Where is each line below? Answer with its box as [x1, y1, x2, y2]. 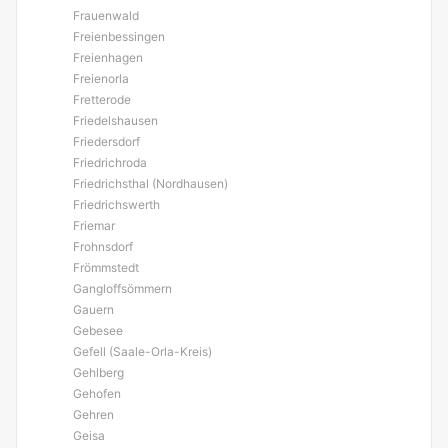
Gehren [73, 407, 114, 422]
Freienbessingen [73, 29, 165, 44]
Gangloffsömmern [73, 281, 172, 296]
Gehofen [73, 386, 121, 401]
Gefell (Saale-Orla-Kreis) [73, 344, 212, 359]
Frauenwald [73, 8, 139, 23]
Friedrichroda [73, 155, 147, 170]
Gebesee [73, 323, 123, 338]
